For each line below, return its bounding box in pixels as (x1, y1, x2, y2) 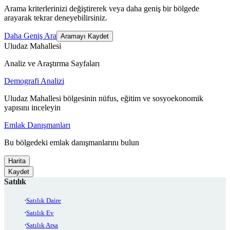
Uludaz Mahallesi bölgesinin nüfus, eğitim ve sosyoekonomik (4, 94, 203, 103)
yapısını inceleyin (4, 103, 61, 112)
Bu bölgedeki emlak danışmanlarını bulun (4, 138, 139, 147)
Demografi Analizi (4, 76, 64, 86)
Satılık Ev (26, 209, 54, 217)
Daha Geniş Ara (4, 31, 56, 41)
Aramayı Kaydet (61, 32, 109, 41)
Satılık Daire (26, 197, 61, 205)
